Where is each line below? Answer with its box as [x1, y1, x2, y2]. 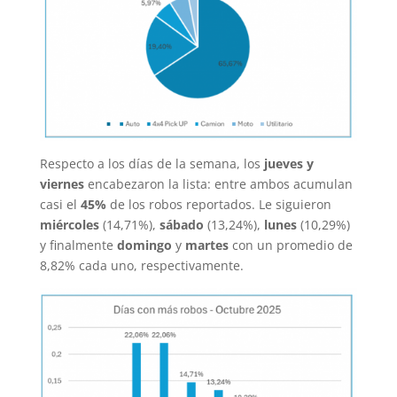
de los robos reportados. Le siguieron [109, 196, 331, 213]
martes [184, 237, 229, 253]
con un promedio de [228, 237, 353, 253]
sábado [159, 216, 204, 233]
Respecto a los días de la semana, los [39, 155, 264, 172]
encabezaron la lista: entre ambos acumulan [83, 175, 353, 192]
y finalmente [39, 237, 117, 253]
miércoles [39, 216, 103, 233]
